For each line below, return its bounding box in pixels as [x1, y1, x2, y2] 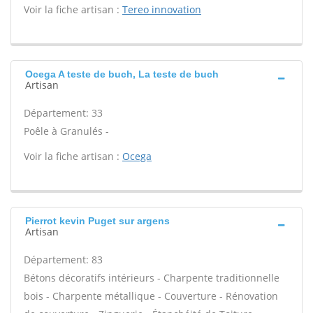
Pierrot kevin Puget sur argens [25, 215, 170, 226]
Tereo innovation [122, 3, 201, 16]
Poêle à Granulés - [24, 124, 109, 138]
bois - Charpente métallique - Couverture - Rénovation [24, 289, 278, 303]
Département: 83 [24, 253, 103, 266]
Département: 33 [24, 106, 103, 119]
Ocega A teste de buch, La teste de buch [25, 68, 219, 80]
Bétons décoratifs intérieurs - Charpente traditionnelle [24, 271, 279, 284]
